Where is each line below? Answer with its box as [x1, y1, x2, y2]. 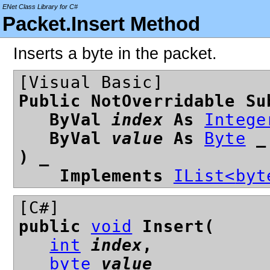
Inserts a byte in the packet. [13, 44, 217, 63]
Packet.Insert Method [2, 13, 200, 35]
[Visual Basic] [19, 73, 163, 92]
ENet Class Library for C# [2, 3, 78, 10]
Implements [19, 166, 174, 186]
